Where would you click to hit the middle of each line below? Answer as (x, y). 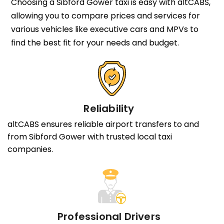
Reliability (109, 108)
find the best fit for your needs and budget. (95, 42)
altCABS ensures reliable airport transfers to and (103, 124)
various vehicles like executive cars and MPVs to (104, 29)
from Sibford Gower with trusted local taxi (90, 137)
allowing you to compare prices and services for (105, 15)
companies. (30, 149)
